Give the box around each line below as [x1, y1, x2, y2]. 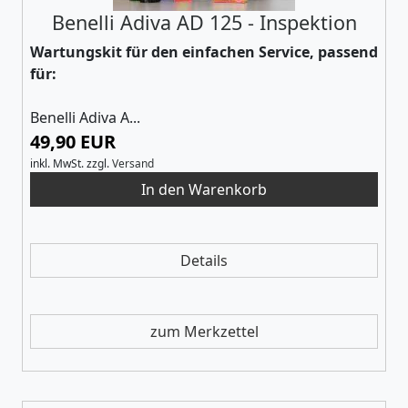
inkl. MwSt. [30, 155, 84, 171]
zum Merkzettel [149, 321, 259, 342]
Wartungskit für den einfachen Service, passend [30, 41, 378, 62]
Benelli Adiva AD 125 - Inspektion [51, 8, 357, 36]
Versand [112, 155, 154, 171]
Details [180, 250, 228, 270]
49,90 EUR [30, 128, 116, 154]
